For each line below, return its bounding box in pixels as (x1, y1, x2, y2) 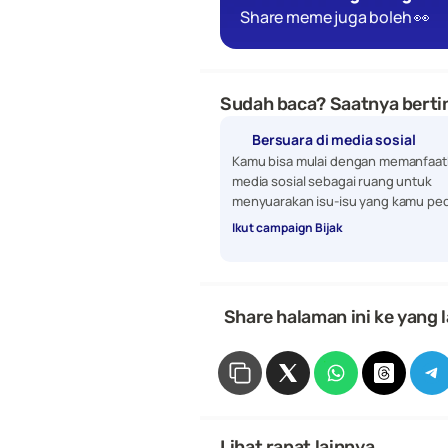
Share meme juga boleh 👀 (240, 6, 431, 28)
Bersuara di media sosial (252, 130, 416, 149)
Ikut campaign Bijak (232, 219, 342, 236)
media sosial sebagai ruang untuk (232, 172, 432, 190)
